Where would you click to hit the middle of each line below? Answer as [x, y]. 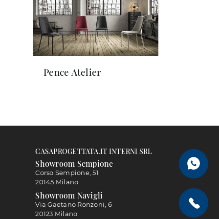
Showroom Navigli [69, 195]
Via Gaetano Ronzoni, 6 [74, 204]
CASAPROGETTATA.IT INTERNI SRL [94, 151]
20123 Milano [56, 213]
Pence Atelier [73, 72]
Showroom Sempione [74, 164]
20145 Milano [57, 182]
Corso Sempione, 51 [67, 173]
